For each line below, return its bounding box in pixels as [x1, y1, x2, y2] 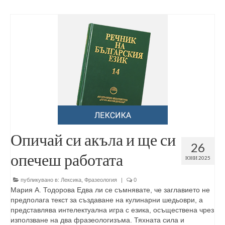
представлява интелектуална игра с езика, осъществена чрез [11, 206, 214, 214]
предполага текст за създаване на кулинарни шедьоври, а [11, 196, 203, 204]
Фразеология [84, 177, 117, 183]
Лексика [61, 177, 81, 183]
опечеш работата [11, 150, 123, 169]
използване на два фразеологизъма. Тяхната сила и [11, 216, 184, 224]
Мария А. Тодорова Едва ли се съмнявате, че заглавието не [11, 186, 210, 194]
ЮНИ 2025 [185, 155, 210, 161]
